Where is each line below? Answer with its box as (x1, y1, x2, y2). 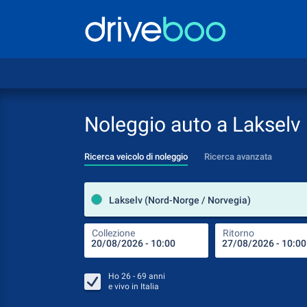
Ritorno (223, 228, 254, 238)
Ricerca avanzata (204, 151, 272, 162)
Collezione (92, 228, 135, 238)
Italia (140, 282, 159, 291)
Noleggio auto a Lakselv (84, 112, 301, 136)
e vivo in (108, 282, 140, 291)
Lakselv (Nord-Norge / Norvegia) (109, 195, 251, 206)
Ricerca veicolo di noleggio (84, 151, 188, 162)
